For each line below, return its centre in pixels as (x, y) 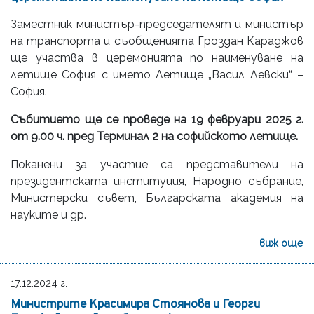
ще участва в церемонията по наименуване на (157, 57)
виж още (281, 243)
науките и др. (48, 214)
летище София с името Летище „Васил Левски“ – (157, 74)
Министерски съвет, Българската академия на (157, 198)
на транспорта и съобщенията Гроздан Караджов (157, 41)
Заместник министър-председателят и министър (157, 24)
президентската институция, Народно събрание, (157, 181)
